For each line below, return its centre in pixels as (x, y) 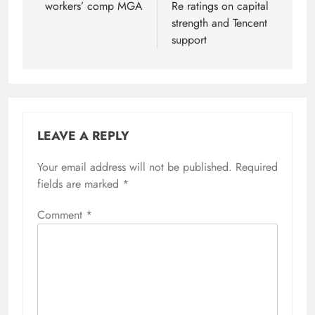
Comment (62, 214)
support (189, 39)
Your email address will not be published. (135, 167)
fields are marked (80, 184)
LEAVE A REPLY (83, 135)
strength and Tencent (219, 22)
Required (257, 167)
